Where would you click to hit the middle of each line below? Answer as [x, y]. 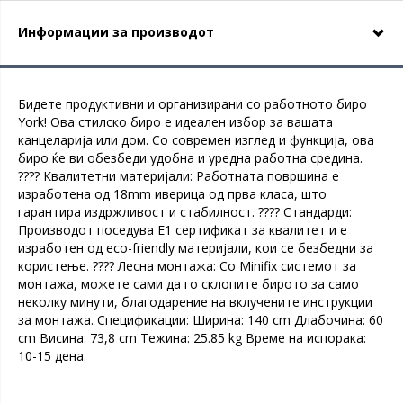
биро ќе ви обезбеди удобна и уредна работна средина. [190, 158]
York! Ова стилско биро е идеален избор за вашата [175, 122]
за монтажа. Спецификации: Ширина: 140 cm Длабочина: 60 [201, 320]
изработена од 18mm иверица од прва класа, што [172, 194]
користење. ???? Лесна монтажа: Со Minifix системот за [187, 266]
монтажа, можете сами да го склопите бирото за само [188, 284]
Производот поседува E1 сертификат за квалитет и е [183, 230]
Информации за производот [116, 32]
